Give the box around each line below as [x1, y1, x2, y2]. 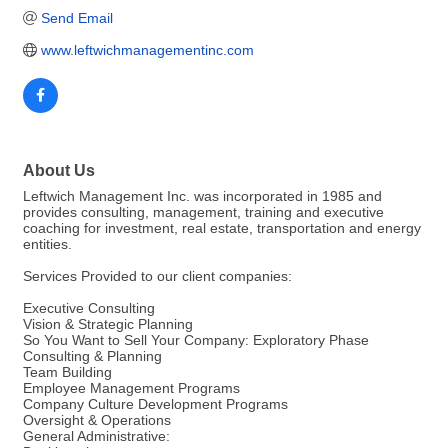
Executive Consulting [23, 300, 155, 317]
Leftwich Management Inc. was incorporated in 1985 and [23, 188, 382, 205]
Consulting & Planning [23, 348, 162, 365]
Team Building [23, 364, 112, 381]
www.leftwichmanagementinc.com [40, 42, 262, 59]
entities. [23, 236, 72, 253]
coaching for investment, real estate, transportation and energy [23, 220, 421, 237]
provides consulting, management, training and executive [23, 204, 384, 221]
